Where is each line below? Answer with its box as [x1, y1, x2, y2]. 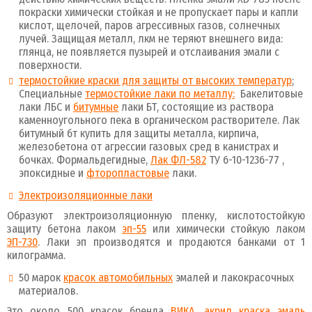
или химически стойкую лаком [146, 222, 306, 235]
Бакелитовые [235, 87, 303, 100]
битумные [73, 100, 118, 114]
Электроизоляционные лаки [19, 189, 153, 202]
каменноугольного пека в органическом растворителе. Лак [19, 114, 299, 127]
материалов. [19, 284, 78, 297]
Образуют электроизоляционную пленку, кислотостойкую [7, 209, 305, 222]
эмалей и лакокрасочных [173, 271, 294, 284]
